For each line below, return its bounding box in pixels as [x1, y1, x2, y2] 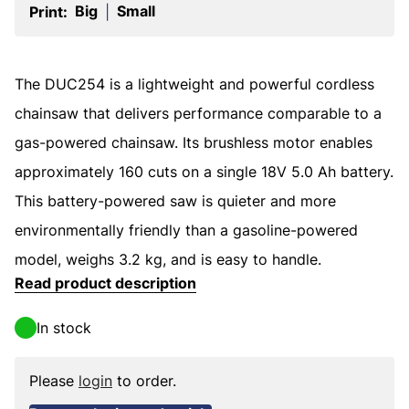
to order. [112, 372, 176, 390]
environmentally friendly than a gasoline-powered [15, 221, 358, 239]
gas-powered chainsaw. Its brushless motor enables [15, 133, 372, 152]
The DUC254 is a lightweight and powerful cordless [15, 75, 374, 93]
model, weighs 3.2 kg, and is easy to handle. [15, 250, 321, 268]
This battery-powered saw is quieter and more [15, 192, 336, 210]
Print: [29, 3, 68, 21]
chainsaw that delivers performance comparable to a [15, 104, 382, 122]
